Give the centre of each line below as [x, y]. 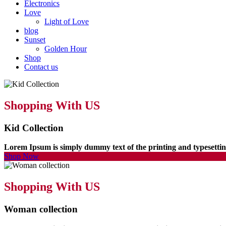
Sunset [35, 39]
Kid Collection [34, 128]
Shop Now [21, 156]
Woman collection [41, 209]
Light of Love [67, 21]
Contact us [41, 67]
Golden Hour [66, 48]
